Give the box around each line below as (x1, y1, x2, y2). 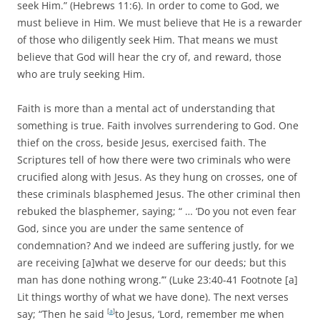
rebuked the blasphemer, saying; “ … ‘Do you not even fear (17, 204, 296, 218)
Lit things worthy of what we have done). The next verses (17, 289, 289, 304)
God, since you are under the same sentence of (17, 221, 244, 235)
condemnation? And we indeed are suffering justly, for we (17, 238, 294, 252)
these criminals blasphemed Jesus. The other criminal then (17, 186, 301, 201)
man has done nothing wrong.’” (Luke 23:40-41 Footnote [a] (17, 272, 298, 286)
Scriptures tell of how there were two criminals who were (17, 152, 291, 166)
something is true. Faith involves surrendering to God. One (17, 118, 299, 132)
